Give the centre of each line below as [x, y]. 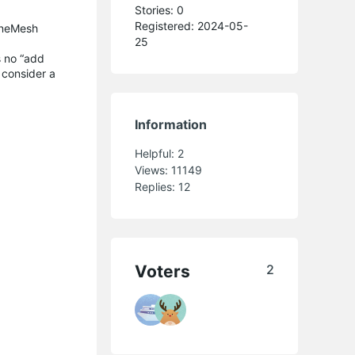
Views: [153, 170]
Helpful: [157, 153]
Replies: [157, 186]
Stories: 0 [160, 10]
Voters [163, 271]
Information [171, 124]
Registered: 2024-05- [192, 25]
